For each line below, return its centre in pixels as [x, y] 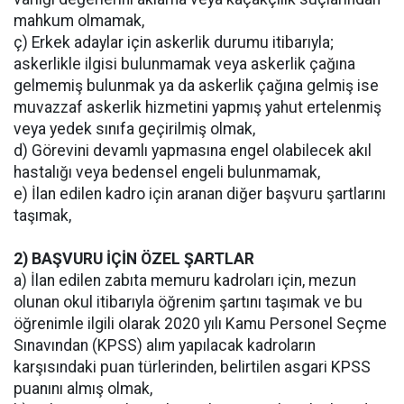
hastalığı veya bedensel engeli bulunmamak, [167, 172]
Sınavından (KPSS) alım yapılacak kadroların [165, 345]
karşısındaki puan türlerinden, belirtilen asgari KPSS [192, 367]
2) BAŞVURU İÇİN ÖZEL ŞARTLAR [134, 258]
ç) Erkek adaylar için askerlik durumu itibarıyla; [174, 42]
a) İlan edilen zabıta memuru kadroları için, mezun [185, 280]
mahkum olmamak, [79, 20]
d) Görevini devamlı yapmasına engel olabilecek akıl [193, 150]
